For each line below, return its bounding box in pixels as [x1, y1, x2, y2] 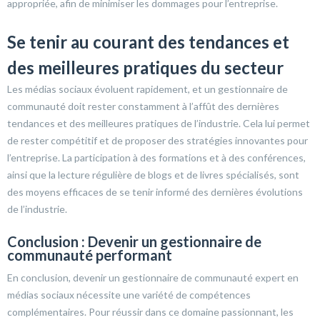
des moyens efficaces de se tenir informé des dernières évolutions [7, 185, 303, 198]
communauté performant [7, 246, 172, 264]
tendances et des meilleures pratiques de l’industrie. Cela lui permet [7, 116, 310, 129]
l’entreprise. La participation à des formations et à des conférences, [7, 151, 306, 164]
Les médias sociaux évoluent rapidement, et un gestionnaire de [7, 82, 288, 95]
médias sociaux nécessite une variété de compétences [7, 288, 251, 301]
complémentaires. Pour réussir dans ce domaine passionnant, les [7, 305, 294, 318]
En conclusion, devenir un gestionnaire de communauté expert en [7, 271, 299, 284]
